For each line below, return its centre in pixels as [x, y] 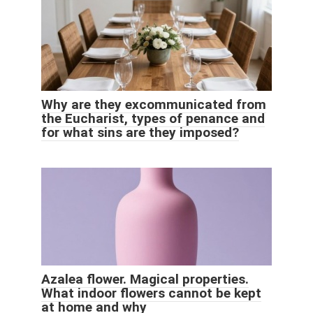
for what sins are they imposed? [140, 132]
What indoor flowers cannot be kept [151, 293]
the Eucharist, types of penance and [153, 118]
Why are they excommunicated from [154, 104]
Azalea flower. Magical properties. [145, 279]
